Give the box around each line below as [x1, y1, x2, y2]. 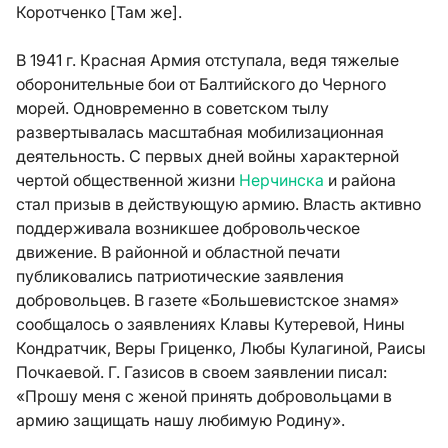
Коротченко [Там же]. [16, 2, 182, 22]
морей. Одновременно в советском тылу [16, 98, 329, 118]
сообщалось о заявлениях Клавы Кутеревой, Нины [16, 314, 405, 334]
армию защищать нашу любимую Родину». [16, 410, 345, 430]
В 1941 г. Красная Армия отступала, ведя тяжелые [16, 50, 399, 70]
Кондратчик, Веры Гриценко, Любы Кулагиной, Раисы [16, 338, 426, 358]
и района [324, 170, 396, 190]
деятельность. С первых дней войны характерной [16, 146, 399, 166]
